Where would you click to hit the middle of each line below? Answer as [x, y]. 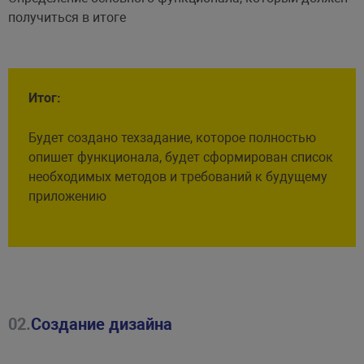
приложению [67, 196]
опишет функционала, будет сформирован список [180, 157]
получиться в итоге [67, 17]
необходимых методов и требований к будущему [178, 176]
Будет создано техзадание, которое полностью [172, 137]
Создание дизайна [101, 324]
